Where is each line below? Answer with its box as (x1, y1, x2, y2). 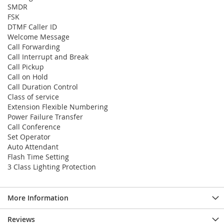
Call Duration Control (7, 82, 78, 91)
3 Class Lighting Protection (7, 162, 96, 171)
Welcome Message (7, 32, 69, 41)
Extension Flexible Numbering (7, 102, 108, 111)
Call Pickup (7, 62, 44, 71)
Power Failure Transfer (7, 112, 83, 121)
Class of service (7, 92, 59, 101)
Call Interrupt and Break (7, 52, 88, 61)
